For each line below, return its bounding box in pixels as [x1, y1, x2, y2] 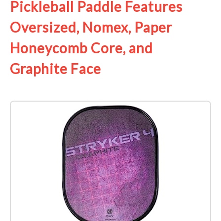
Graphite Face [10, 60, 101, 77]
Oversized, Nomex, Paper [10, 18, 172, 36]
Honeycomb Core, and [10, 39, 153, 56]
